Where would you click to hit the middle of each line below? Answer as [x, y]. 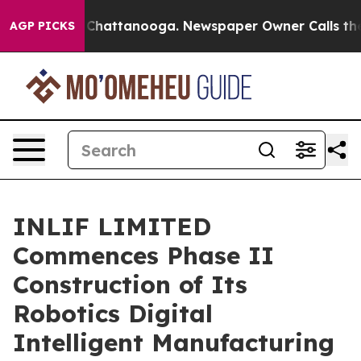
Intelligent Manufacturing [174, 342]
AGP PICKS [42, 26]
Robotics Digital [113, 313]
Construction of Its [130, 284]
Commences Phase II [143, 255]
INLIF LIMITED [112, 226]
